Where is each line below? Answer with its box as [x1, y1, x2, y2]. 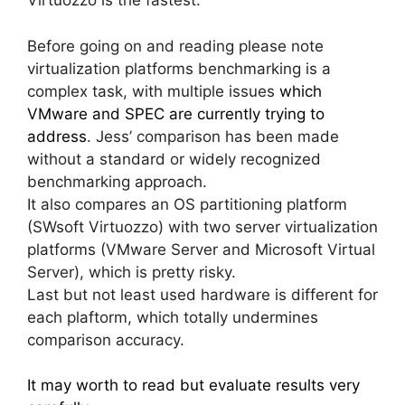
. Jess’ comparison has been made [87, 127, 339, 146]
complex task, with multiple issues [27, 81, 279, 100]
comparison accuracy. [27, 330, 184, 349]
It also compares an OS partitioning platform [27, 194, 347, 213]
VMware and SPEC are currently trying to [27, 104, 325, 123]
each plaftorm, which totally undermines [27, 307, 318, 326]
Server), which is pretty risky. [27, 262, 236, 281]
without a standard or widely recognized [27, 149, 321, 168]
